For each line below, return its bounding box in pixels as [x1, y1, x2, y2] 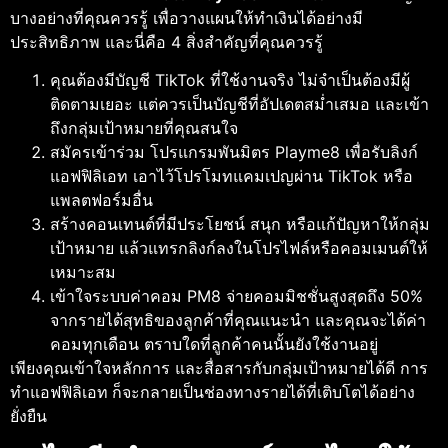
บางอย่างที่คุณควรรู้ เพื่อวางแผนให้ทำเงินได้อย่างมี [10, 7, 363, 28]
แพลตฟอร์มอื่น [50, 190, 153, 211]
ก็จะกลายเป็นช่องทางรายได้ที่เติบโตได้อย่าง [112, 382, 415, 403]
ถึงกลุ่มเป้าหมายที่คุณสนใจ [50, 118, 238, 139]
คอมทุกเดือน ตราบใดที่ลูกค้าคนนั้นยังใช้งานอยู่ [50, 334, 378, 355]
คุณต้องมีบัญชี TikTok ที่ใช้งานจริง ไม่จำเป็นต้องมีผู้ [50, 70, 410, 91]
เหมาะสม [50, 262, 116, 283]
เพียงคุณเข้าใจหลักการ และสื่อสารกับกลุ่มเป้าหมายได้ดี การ [10, 358, 428, 379]
